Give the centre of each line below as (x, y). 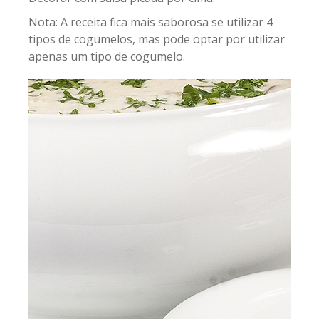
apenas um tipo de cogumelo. (107, 56)
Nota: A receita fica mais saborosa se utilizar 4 (151, 22)
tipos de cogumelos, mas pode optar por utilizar (157, 39)
